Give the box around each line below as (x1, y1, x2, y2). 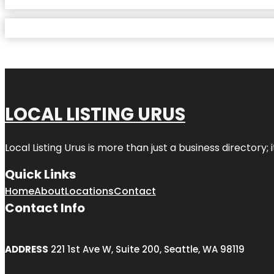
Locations (65, 184, 114, 199)
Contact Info (5, 199, 85, 217)
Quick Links (5, 166, 76, 183)
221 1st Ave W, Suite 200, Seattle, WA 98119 (48, 243, 245, 256)
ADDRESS (5, 243, 48, 256)
